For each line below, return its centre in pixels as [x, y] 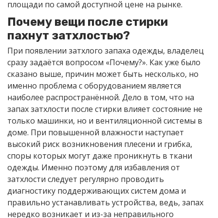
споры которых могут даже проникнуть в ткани [100, 156]
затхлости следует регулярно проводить [86, 179]
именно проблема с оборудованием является [94, 86]
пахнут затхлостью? [69, 36]
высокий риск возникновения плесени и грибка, [100, 144]
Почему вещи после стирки [88, 22]
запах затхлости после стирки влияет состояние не [105, 109]
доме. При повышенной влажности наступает [96, 133]
